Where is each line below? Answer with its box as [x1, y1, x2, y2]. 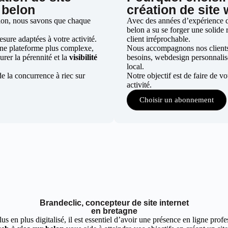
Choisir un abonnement [139, 96, 214, 104]
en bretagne [91, 207, 137, 215]
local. [127, 62, 144, 71]
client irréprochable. [127, 35, 190, 43]
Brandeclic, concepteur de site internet [39, 198, 189, 207]
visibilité [69, 53, 98, 62]
